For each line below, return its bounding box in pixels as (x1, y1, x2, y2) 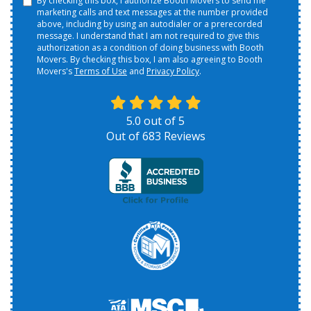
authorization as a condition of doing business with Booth (37, 42, 264, 54)
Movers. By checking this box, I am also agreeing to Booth (37, 53, 262, 66)
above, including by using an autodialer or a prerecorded (37, 18, 262, 31)
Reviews (160, 128, 205, 144)
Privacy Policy (146, 65, 199, 78)
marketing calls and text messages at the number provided (37, 6, 268, 19)
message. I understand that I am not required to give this (37, 30, 259, 42)
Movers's (37, 65, 74, 78)
